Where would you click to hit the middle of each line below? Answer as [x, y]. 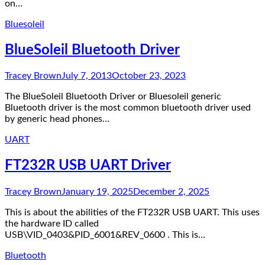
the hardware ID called [53, 224]
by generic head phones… [57, 119]
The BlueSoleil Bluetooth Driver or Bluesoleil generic [113, 97]
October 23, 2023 [149, 76]
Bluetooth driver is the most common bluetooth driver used [128, 108]
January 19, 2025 [97, 192]
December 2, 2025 [171, 192]
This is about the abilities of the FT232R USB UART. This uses [132, 213]
